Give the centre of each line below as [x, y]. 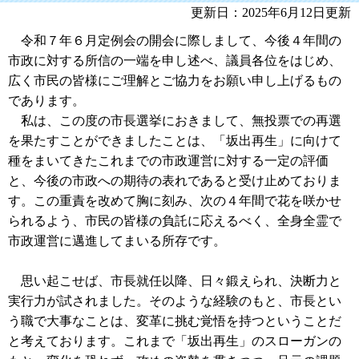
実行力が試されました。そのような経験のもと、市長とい [175, 301]
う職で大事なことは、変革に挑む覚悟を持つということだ [175, 321]
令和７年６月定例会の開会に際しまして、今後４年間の [175, 40]
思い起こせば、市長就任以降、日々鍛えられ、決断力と [175, 280]
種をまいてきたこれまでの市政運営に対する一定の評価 [168, 160]
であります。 [46, 100]
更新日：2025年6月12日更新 [271, 12]
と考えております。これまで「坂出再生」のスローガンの [175, 341]
